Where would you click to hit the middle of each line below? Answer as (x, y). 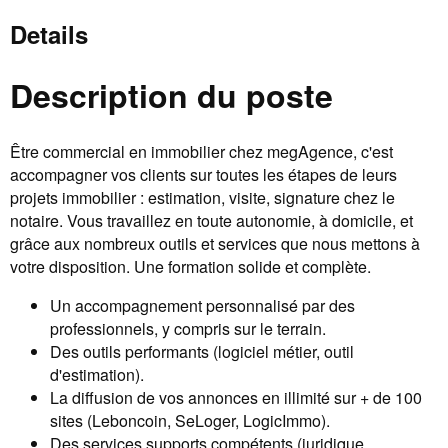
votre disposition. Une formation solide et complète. (190, 266)
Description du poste (171, 95)
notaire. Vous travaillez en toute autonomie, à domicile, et (211, 220)
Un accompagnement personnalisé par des (202, 305)
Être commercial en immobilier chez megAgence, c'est (201, 151)
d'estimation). (97, 374)
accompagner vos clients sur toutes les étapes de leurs (203, 174)
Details (49, 33)
